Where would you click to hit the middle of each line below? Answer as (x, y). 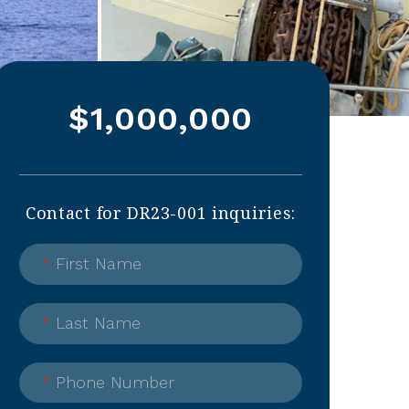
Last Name (95, 323)
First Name (96, 264)
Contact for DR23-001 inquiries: (161, 213)
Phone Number (112, 382)
